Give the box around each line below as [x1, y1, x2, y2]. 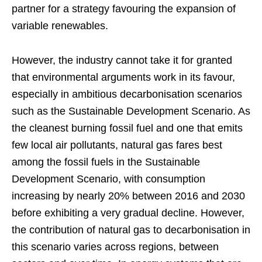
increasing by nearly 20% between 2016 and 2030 [12, 189, 245, 202]
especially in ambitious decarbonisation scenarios [12, 88, 242, 100]
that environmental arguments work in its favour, [12, 71, 235, 83]
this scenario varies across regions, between [12, 240, 219, 253]
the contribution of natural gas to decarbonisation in [12, 223, 250, 236]
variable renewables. [12, 19, 108, 32]
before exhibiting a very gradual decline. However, [12, 206, 244, 219]
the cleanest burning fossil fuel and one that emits [12, 122, 243, 134]
